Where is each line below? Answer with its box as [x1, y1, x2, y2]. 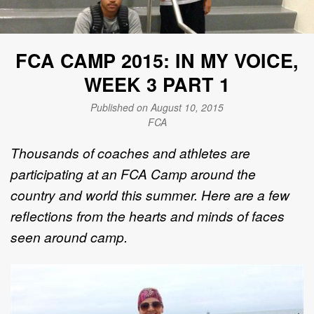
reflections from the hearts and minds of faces [11, 206, 285, 226]
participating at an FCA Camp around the [11, 164, 256, 184]
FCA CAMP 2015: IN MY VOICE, [15, 47, 299, 74]
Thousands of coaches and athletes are [11, 143, 250, 163]
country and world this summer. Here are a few [11, 185, 289, 205]
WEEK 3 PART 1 [84, 71, 230, 98]
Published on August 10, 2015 [90, 100, 224, 115]
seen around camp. [11, 227, 128, 247]
